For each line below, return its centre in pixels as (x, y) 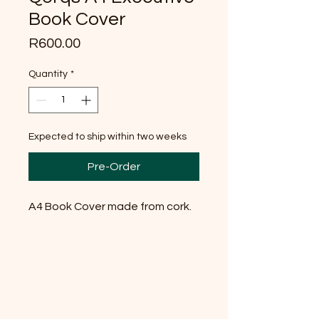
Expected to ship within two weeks (108, 136)
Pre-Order (114, 166)
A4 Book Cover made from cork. (110, 206)
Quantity (48, 74)
